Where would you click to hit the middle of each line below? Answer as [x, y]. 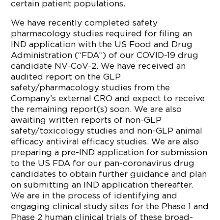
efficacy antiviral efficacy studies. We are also [105, 141]
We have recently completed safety [84, 23]
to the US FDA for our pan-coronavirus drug [103, 163]
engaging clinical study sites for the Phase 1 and [110, 206]
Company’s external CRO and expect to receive [108, 98]
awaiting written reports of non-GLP [86, 120]
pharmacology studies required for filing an [102, 33]
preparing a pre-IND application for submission [109, 152]
